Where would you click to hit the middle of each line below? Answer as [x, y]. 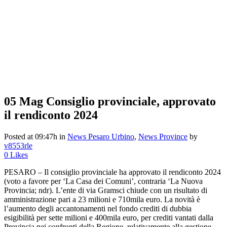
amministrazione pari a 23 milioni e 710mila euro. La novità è [102, 199]
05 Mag [24, 101]
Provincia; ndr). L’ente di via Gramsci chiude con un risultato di [106, 190]
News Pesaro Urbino [101, 136]
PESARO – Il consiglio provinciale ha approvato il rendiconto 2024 [112, 172]
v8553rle [18, 145]
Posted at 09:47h [31, 136]
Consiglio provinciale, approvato [129, 101]
